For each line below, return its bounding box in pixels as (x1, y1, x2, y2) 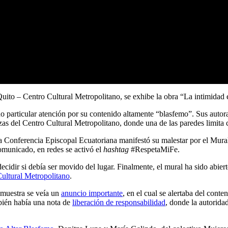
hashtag (103, 145, 129, 154)
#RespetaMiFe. (129, 145, 180, 154)
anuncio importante (61, 189, 123, 198)
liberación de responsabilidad (72, 198, 165, 207)
